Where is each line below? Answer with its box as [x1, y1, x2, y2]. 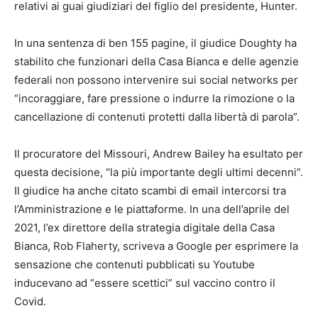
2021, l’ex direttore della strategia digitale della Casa [14, 221, 275, 235]
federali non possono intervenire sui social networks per [14, 73, 298, 87]
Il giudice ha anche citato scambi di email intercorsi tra [14, 184, 286, 198]
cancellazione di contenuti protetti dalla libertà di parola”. [14, 110, 300, 124]
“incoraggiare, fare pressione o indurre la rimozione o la [14, 92, 295, 106]
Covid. [14, 295, 46, 309]
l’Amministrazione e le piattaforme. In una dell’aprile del [14, 202, 290, 216]
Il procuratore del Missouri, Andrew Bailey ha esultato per [14, 147, 303, 161]
